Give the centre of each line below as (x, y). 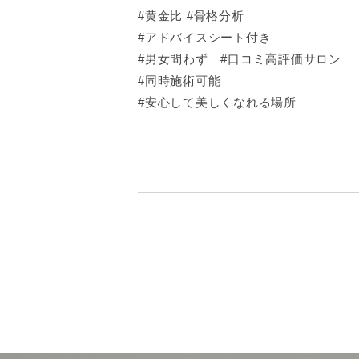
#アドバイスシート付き (205, 37)
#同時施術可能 (179, 81)
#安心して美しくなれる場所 (217, 102)
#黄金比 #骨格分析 (191, 16)
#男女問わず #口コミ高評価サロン (240, 59)
